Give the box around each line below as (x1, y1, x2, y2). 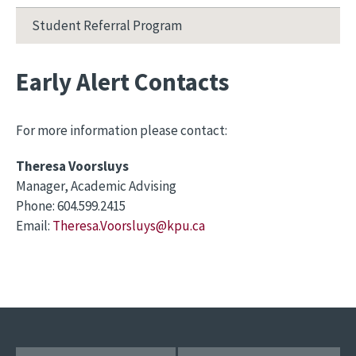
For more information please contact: (16, 122, 227, 139)
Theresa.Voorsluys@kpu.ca (52, 217, 205, 234)
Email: (16, 217, 52, 234)
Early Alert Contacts (16, 67, 230, 97)
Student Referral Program (32, 17, 182, 34)
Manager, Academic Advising (16, 177, 176, 195)
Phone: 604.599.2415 (16, 197, 126, 215)
